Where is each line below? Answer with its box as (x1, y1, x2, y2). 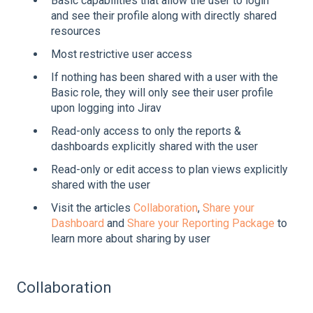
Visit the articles (51, 201, 133, 215)
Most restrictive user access (51, 47, 195, 61)
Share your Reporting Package (127, 217, 275, 231)
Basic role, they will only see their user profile (51, 85, 273, 99)
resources (51, 24, 101, 38)
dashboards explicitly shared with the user (51, 140, 258, 154)
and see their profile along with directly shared (51, 8, 277, 22)
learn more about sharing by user (51, 232, 210, 246)
